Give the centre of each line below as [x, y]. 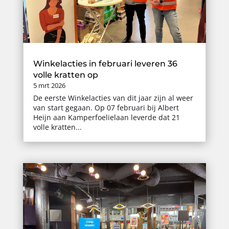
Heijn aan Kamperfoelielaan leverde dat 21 [106, 118]
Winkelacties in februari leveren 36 [105, 64]
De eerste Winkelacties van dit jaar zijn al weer [113, 98]
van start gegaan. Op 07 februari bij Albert [106, 108]
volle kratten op [65, 75]
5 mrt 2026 [49, 86]
